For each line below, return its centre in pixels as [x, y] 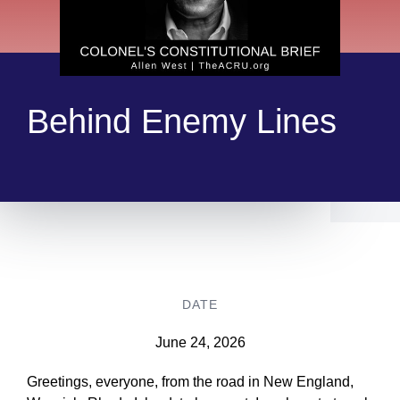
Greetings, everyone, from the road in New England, [190, 381]
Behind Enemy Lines [181, 121]
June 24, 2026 [200, 342]
